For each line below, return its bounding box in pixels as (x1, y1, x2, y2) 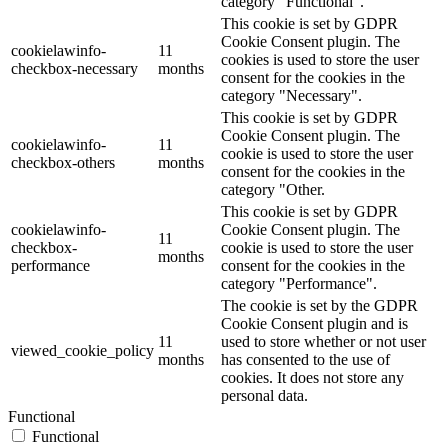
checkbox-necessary (11, 60, 138, 78)
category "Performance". (221, 275, 377, 293)
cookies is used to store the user (221, 51, 419, 69)
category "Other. (221, 181, 325, 199)
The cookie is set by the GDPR (221, 297, 418, 315)
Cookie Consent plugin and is (221, 315, 408, 333)
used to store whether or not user (221, 333, 426, 351)
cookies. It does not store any (221, 369, 404, 387)
